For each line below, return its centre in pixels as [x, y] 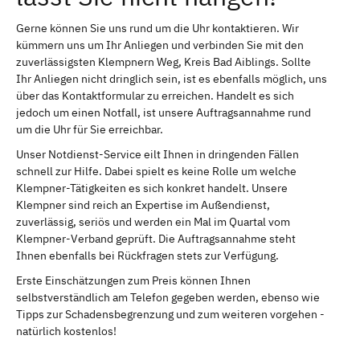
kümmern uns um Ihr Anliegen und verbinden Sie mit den [160, 45]
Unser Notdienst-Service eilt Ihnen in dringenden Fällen [157, 154]
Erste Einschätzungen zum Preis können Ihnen [133, 280]
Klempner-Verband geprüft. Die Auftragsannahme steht [156, 238]
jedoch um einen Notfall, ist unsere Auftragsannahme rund [164, 112]
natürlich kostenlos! [66, 331]
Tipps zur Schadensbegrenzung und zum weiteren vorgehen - [170, 314]
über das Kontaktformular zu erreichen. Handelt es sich [155, 95]
